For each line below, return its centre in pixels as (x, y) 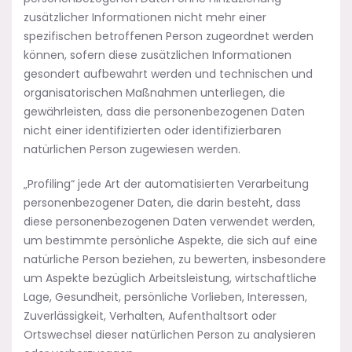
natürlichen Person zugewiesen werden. (132, 149)
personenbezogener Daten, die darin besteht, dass (162, 203)
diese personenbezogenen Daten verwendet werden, (169, 222)
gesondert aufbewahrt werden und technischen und (168, 74)
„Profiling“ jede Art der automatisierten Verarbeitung (166, 184)
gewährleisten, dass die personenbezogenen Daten (164, 112)
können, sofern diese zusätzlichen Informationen (158, 55)
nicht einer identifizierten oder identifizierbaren (152, 130)
